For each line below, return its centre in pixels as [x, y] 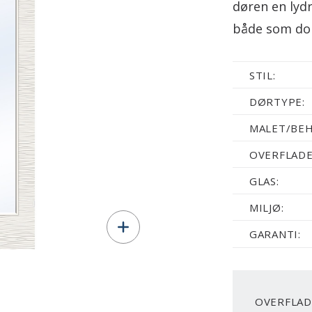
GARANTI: [275, 234]
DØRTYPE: [277, 102]
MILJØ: [266, 208]
